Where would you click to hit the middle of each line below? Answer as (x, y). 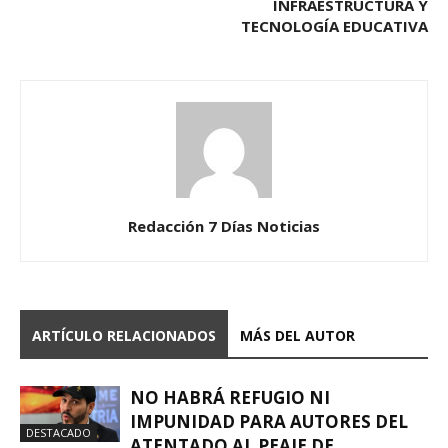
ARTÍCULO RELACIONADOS (124, 336)
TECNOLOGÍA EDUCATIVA (334, 26)
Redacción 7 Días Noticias (224, 226)
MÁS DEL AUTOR (297, 336)
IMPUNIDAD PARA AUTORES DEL (269, 422)
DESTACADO (58, 433)
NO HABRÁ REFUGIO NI (230, 398)
